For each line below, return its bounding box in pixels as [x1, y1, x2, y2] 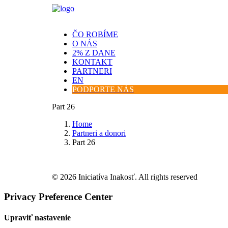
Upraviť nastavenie [4, 213, 71, 222]
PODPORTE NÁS [72, 85, 134, 94]
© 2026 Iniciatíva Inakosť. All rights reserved [52, 173, 197, 181]
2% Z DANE [72, 48, 116, 57]
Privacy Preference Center [4, 191, 112, 202]
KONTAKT [72, 58, 112, 66]
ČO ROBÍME [72, 30, 118, 39]
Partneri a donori [72, 129, 126, 137]
